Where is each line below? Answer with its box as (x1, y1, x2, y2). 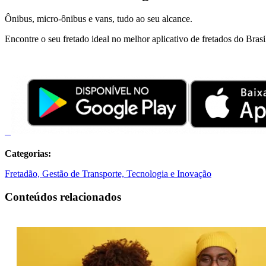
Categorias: (5, 148, 51, 159)
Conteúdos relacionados (5, 190, 121, 203)
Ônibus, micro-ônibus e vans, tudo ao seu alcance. (5, 13, 192, 24)
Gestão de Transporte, (42, 169, 126, 179)
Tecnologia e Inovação (126, 169, 211, 179)
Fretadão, (5, 169, 42, 179)
